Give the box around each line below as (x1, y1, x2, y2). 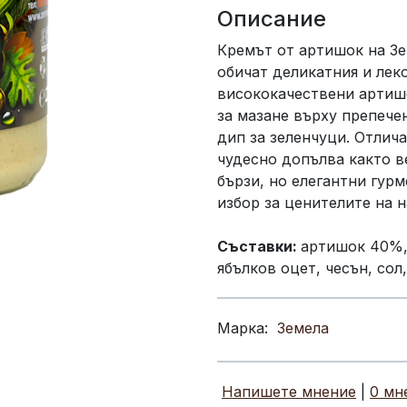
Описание (217, 5, 326, 33)
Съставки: (217, 237, 301, 256)
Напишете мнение (222, 382, 356, 402)
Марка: (217, 319, 268, 338)
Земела (277, 319, 329, 338)
